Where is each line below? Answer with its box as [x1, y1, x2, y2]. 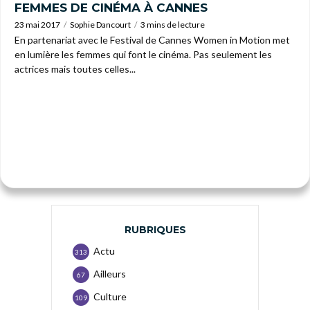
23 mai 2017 [15, 19, 60, 30]
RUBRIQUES [124, 224, 186, 236]
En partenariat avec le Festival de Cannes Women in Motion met [15, 33, 290, 46]
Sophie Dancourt [70, 19, 131, 30]
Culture [93, 291, 127, 302]
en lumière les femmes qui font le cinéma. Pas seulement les [15, 48, 272, 60]
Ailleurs [93, 268, 126, 280]
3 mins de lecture [140, 19, 205, 30]
